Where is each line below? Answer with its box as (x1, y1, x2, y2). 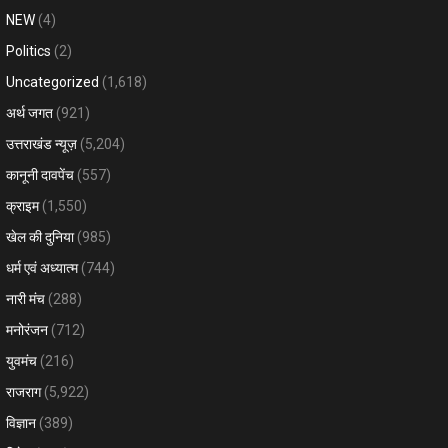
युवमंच (6, 353, 37, 369)
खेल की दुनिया (6, 229, 74, 245)
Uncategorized (6, 74, 99, 90)
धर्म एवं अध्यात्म (6, 260, 78, 276)
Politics (6, 43, 51, 59)
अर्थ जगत (6, 105, 53, 121)
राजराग (6, 384, 41, 400)
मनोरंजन (6, 322, 48, 338)
